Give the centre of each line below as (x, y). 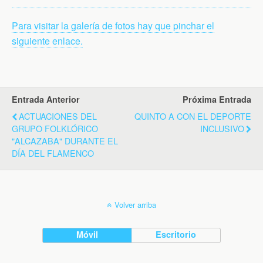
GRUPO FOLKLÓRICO (55, 128)
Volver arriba (135, 204)
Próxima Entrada (217, 99)
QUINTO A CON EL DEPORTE (193, 116)
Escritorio (176, 234)
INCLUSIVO (222, 128)
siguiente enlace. (47, 41)
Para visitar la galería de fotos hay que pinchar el (113, 25)
